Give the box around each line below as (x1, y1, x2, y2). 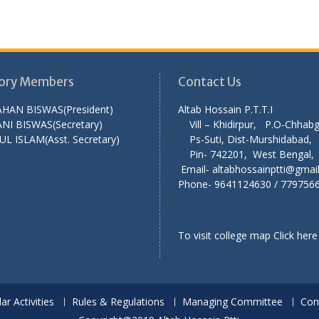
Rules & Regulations (72, 294, 164, 308)
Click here (273, 228, 318, 242)
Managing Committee (182, 294, 283, 308)
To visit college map (178, 228, 273, 242)
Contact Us (178, 73, 241, 90)
